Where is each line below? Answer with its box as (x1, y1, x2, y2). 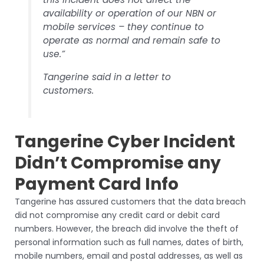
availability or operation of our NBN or (43, 7, 217, 20)
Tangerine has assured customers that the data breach (15, 196, 246, 208)
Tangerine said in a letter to (43, 70, 171, 83)
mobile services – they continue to (43, 21, 204, 34)
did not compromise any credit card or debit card (15, 209, 220, 222)
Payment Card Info (15, 173, 179, 196)
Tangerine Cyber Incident (15, 130, 235, 154)
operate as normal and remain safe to (43, 34, 221, 47)
